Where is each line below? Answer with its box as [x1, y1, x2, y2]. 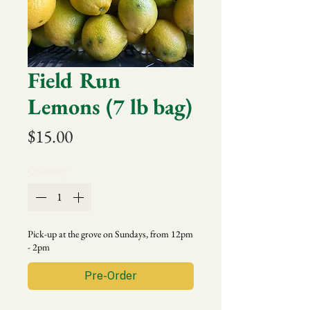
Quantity [28, 163, 66, 178]
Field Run [28, 66, 120, 95]
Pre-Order [84, 269, 137, 282]
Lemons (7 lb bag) [28, 92, 192, 121]
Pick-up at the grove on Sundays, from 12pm [28, 228, 193, 240]
